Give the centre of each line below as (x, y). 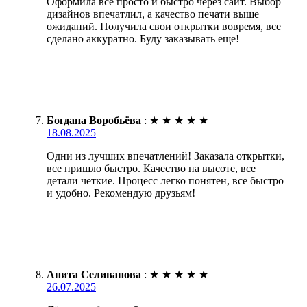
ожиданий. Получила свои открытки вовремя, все (164, 26)
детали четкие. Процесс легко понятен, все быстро (165, 180)
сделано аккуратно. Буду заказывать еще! (143, 38)
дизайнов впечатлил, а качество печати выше (153, 14)
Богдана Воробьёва (94, 120)
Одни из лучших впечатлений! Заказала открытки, (165, 156)
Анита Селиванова (94, 274)
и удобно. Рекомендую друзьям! (121, 193)
